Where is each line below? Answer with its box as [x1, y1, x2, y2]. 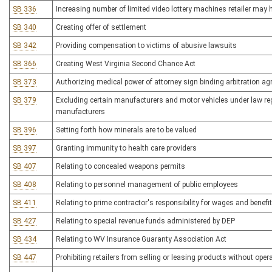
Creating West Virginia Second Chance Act [56, 59, 195, 68]
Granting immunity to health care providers [56, 144, 197, 152]
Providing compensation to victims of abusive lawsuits [56, 41, 237, 50]
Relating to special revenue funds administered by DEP [56, 217, 235, 225]
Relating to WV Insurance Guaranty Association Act [56, 235, 226, 243]
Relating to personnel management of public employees [56, 180, 238, 189]
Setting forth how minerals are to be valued [56, 126, 197, 134]
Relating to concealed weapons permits [56, 162, 185, 171]
